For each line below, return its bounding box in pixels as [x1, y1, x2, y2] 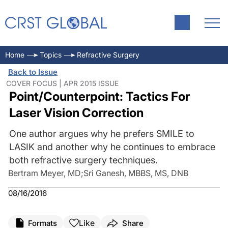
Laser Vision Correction [9, 105, 144, 120]
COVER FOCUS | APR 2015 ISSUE [6, 79, 119, 88]
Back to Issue [8, 67, 58, 77]
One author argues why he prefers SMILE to [9, 128, 194, 139]
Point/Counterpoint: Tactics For [9, 89, 190, 104]
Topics [40, 50, 62, 59]
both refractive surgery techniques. [9, 155, 158, 165]
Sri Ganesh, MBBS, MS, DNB [83, 168, 188, 178]
